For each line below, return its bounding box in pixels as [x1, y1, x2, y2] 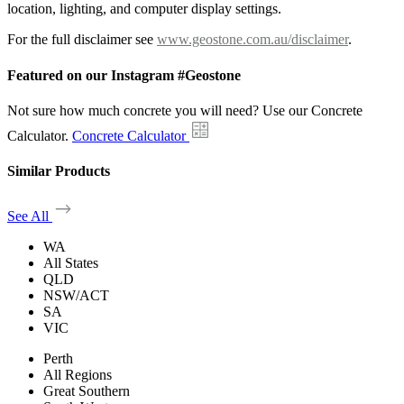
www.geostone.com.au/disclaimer [157, 32, 348, 48]
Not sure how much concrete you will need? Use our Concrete [7, 102, 363, 118]
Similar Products [7, 163, 110, 179]
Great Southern [43, 383, 130, 399]
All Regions [43, 367, 112, 383]
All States [43, 255, 98, 271]
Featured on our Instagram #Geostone [7, 67, 241, 83]
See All [7, 208, 52, 225]
